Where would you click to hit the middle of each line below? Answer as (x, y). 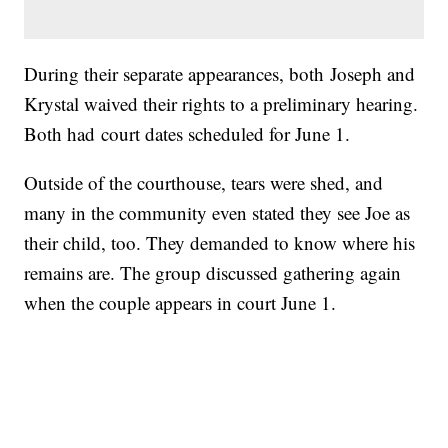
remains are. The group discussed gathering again (213, 273)
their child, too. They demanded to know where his (220, 243)
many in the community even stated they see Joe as (217, 213)
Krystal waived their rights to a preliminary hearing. (221, 104)
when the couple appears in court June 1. (180, 303)
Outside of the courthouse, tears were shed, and (204, 183)
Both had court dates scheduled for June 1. (187, 134)
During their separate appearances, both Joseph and (220, 74)
